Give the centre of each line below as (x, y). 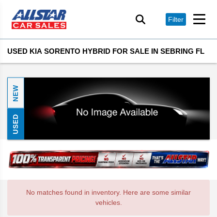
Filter (176, 19)
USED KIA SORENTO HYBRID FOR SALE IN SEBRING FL (106, 51)
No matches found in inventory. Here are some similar (108, 193)
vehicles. (108, 203)
